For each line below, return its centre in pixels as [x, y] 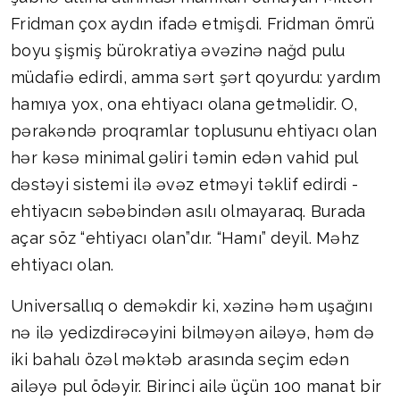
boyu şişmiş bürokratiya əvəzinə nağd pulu [178, 51]
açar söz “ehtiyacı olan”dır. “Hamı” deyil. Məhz [185, 238]
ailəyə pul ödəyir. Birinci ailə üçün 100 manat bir [196, 387]
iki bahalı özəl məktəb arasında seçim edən [180, 360]
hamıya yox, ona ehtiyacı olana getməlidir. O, [184, 104]
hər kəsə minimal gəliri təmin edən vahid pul [184, 158]
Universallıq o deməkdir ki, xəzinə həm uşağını [192, 306]
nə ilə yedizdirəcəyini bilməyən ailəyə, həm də [192, 333]
